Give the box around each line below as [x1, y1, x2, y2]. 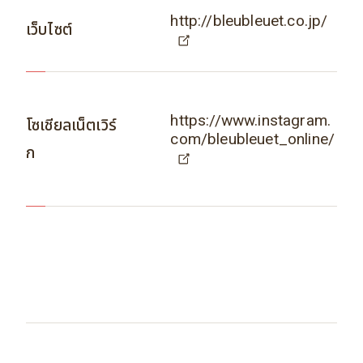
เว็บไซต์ [25, 19, 72, 39]
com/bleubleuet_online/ [170, 130, 335, 149]
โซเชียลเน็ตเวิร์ [25, 115, 117, 135]
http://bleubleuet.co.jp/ [170, 11, 328, 30]
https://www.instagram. [170, 111, 331, 130]
